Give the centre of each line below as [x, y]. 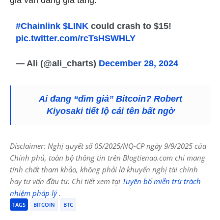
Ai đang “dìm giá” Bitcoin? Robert [110, 98]
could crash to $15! [130, 26]
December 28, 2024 [139, 63]
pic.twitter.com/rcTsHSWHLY [76, 38]
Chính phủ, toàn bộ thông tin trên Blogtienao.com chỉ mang [108, 157]
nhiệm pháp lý [34, 193]
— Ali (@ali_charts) [57, 63]
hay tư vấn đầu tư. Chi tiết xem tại [66, 181]
